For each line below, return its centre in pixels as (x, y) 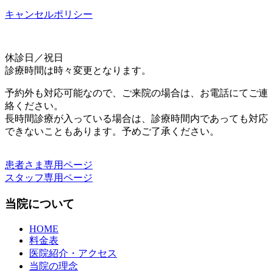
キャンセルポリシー (49, 15)
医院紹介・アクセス (73, 253)
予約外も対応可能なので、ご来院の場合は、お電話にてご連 (136, 93)
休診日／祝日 (34, 58)
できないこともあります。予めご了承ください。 (112, 132)
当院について (40, 204)
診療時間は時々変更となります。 (78, 71)
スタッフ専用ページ (49, 178)
